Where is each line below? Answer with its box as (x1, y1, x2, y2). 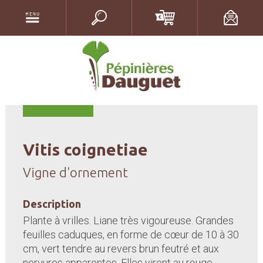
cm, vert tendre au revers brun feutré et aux (22, 242, 219, 255)
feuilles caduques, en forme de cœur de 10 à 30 (22, 228, 239, 241)
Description (22, 198, 81, 210)
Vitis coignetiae (22, 140, 148, 159)
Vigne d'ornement (22, 165, 128, 180)
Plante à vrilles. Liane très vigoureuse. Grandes (22, 214, 234, 227)
